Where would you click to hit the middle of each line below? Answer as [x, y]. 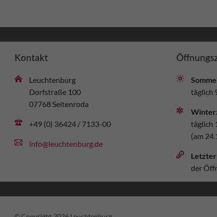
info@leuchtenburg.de [66, 143]
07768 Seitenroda [59, 104]
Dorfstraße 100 [55, 92]
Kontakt [31, 57]
